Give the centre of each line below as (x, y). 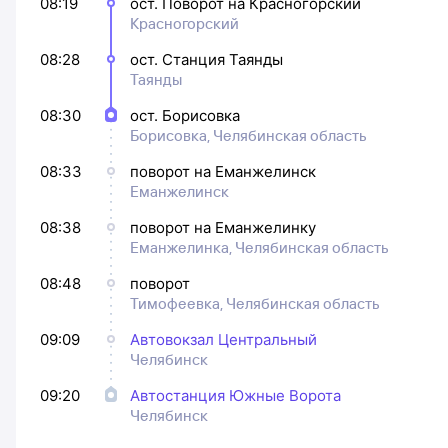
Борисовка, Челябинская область (248, 135)
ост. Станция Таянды (206, 59)
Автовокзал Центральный (223, 339)
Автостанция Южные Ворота (235, 395)
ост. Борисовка (185, 115)
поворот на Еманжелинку (223, 227)
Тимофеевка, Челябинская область (255, 303)
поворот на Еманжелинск (223, 171)
